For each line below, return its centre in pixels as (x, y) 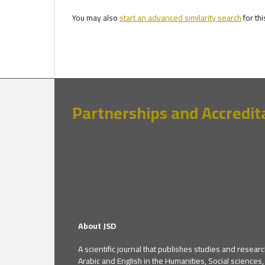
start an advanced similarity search (180, 17)
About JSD (97, 226)
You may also (96, 17)
